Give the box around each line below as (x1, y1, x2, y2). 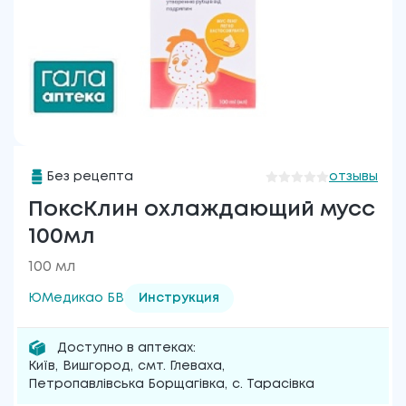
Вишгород (63, 361, 130, 372)
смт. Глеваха (138, 361, 222, 372)
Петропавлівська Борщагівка (28, 379, 225, 390)
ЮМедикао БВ (28, 293, 124, 304)
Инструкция (139, 293, 219, 304)
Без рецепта (46, 171, 133, 182)
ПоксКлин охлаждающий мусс (28, 200, 375, 219)
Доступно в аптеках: (57, 343, 196, 353)
